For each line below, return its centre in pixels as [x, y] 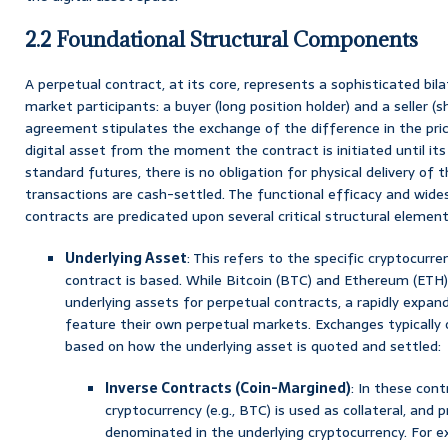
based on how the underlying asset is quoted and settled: [253, 345]
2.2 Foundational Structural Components [221, 39]
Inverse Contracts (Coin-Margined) [228, 387]
